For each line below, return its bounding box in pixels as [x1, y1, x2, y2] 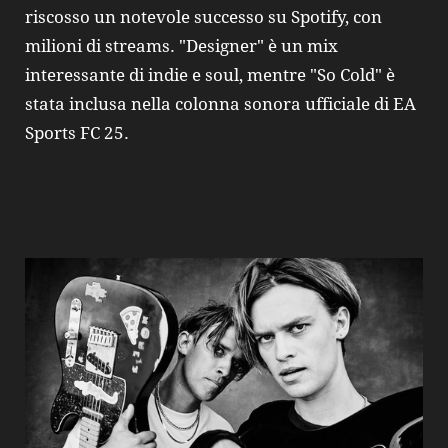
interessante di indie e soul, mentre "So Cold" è [25, 64, 395, 85]
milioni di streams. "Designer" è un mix [25, 35, 338, 56]
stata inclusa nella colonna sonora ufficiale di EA [25, 93, 416, 114]
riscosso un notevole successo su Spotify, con [25, 6, 382, 27]
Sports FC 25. [25, 122, 129, 143]
